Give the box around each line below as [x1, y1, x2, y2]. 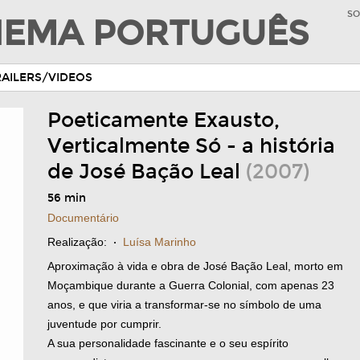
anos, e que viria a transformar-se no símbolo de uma [47, 298, 321, 311]
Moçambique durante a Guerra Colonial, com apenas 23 [47, 279, 334, 292]
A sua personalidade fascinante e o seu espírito [47, 337, 288, 350]
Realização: [47, 235, 107, 248]
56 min [47, 191, 86, 205]
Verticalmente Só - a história [47, 134, 335, 158]
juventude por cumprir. [47, 317, 162, 330]
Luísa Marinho [123, 235, 196, 248]
